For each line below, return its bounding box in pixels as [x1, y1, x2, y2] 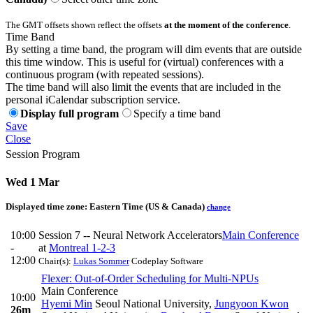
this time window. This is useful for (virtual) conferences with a [6, 56, 284, 68]
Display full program [20, 108, 119, 120]
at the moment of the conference [164, 20, 289, 31]
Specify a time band [133, 108, 221, 120]
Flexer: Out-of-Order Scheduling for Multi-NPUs [41, 272, 259, 284]
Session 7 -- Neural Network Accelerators [38, 228, 222, 241]
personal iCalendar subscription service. [6, 94, 180, 106]
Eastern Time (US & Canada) [89, 201, 205, 212]
